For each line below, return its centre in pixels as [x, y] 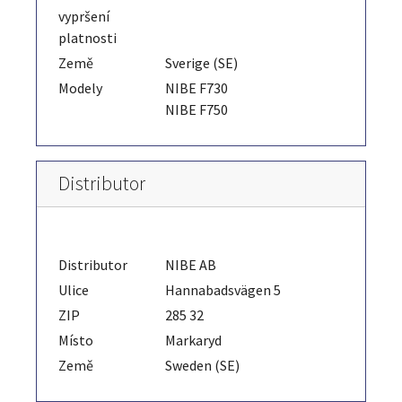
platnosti [87, 37]
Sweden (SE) [203, 365]
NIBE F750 [197, 109]
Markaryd [194, 340]
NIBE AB [191, 264]
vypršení [84, 16]
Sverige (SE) [202, 62]
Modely [80, 87]
